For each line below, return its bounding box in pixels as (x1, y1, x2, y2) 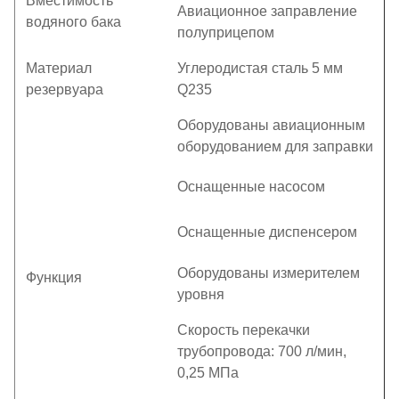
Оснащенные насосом (177, 179, 325, 194)
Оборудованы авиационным (177, 118, 365, 133)
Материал (26, 61, 92, 76)
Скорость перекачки (177, 322, 310, 338)
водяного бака (26, 14, 121, 29)
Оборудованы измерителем (177, 265, 360, 281)
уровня (177, 287, 224, 302)
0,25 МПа (177, 365, 239, 380)
